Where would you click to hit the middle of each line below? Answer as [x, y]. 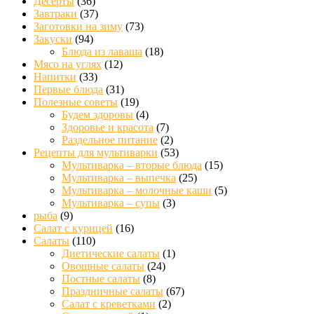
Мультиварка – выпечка [119, 177]
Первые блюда [68, 89]
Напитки [55, 76]
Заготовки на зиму [78, 26]
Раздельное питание [110, 139]
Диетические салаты [111, 253]
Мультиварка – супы [111, 203]
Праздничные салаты [112, 291]
